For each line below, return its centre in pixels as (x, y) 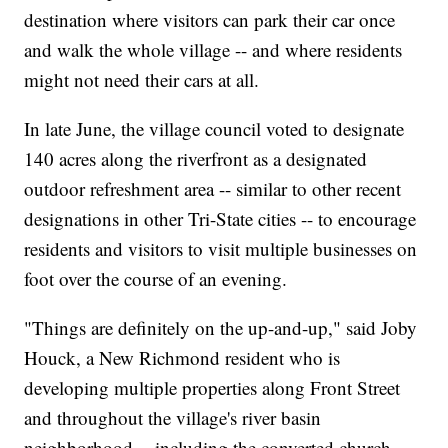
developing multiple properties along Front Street (212, 388)
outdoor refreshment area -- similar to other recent (213, 189)
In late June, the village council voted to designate (214, 129)
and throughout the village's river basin (173, 418)
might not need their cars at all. (142, 80)
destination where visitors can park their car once (210, 20)
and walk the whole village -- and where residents (213, 50)
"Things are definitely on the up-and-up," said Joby (221, 328)
